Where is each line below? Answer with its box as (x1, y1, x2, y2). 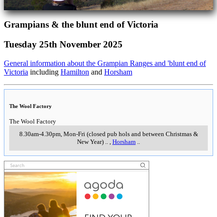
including (28, 67, 61, 76)
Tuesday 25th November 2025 (4, 39, 123, 49)
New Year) (77, 138, 104, 145)
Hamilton (61, 67, 89, 76)
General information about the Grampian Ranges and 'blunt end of (4, 59, 206, 67)
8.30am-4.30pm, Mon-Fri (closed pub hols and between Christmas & (19, 130, 198, 138)
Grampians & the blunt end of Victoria (4, 19, 158, 30)
